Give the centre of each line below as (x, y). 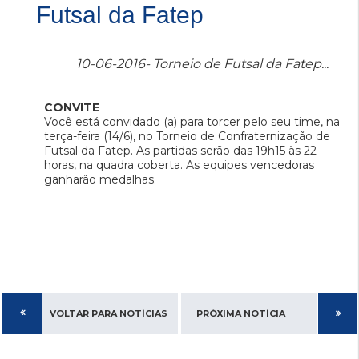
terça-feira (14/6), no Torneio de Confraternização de (187, 137)
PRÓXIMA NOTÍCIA (241, 314)
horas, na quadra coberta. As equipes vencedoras (179, 165)
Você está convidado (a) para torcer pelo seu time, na (192, 122)
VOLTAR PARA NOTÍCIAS (109, 314)
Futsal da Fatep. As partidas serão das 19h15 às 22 (180, 151)
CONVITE (72, 108)
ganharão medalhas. (100, 180)
